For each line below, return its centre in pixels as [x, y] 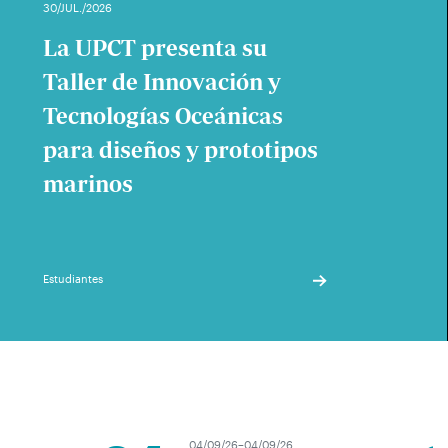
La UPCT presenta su [155, 48]
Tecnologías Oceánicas [163, 116]
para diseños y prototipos [181, 150]
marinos [88, 184]
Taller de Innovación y [162, 82]
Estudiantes [73, 278]
